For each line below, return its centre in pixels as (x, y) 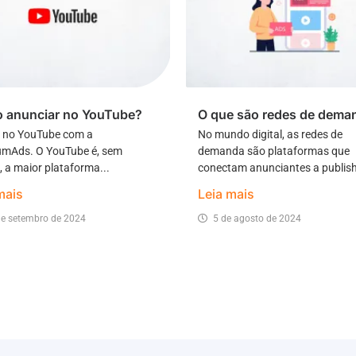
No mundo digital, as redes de (270, 134)
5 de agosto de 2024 (257, 218)
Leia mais (226, 193)
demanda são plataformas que (274, 151)
